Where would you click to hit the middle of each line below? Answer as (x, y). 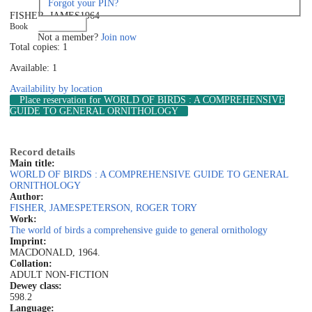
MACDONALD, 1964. (55, 253)
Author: (27, 197)
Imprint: (28, 242)
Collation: (31, 264)
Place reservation (53, 100)
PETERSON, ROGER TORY (139, 208)
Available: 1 (33, 68)
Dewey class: (36, 286)
